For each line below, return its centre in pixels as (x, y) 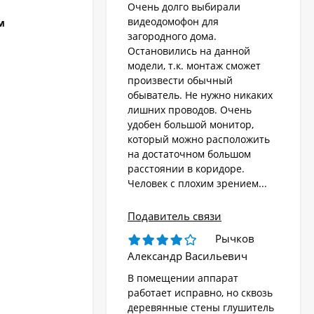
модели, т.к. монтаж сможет (194, 66)
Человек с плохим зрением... (197, 184)
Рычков (235, 239)
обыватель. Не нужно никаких (200, 95)
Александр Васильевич (187, 256)
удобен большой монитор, (191, 125)
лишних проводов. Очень (190, 110)
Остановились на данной (189, 51)
